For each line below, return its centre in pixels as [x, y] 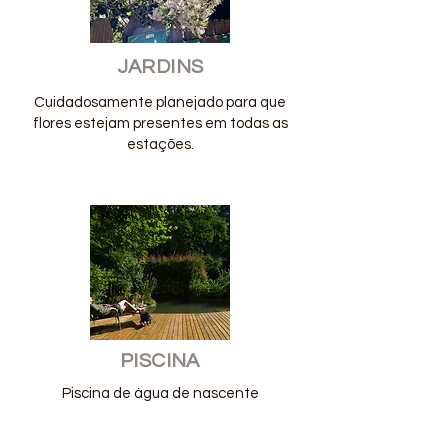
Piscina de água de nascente [160, 393]
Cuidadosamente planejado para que [160, 102]
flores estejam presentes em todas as [160, 123]
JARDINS [160, 67]
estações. [160, 144]
